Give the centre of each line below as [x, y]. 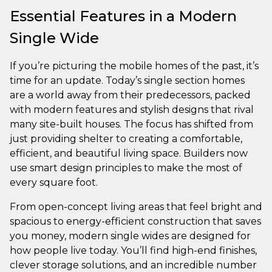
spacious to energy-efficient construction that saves [135, 221]
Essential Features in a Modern [123, 16]
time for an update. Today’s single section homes [127, 80]
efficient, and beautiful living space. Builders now [129, 153]
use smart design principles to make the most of [126, 168]
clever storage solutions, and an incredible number [133, 265]
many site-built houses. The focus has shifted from [131, 124]
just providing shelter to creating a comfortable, [126, 138]
